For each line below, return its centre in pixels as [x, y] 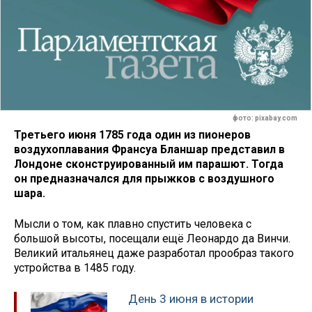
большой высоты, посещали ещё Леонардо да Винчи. [152, 239]
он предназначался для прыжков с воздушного [144, 178]
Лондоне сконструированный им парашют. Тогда [149, 164]
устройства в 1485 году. [75, 268]
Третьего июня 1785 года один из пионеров [132, 134]
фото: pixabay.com [265, 118]
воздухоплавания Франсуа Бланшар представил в [149, 149]
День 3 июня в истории [191, 299]
